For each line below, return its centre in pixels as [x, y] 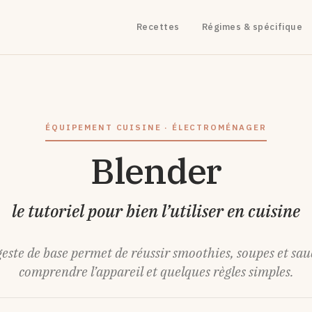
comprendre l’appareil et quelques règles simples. [156, 271]
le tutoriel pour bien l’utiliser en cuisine [156, 211]
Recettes [158, 27]
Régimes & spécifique [252, 27]
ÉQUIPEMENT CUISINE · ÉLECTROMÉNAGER [156, 127]
